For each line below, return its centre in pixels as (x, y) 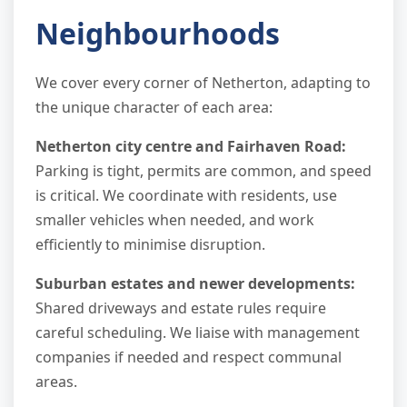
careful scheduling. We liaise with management (198, 332)
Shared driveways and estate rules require (181, 308)
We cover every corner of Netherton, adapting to (203, 82)
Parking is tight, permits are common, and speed (203, 170)
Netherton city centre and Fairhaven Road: (191, 146)
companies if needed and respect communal (189, 357)
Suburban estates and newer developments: (195, 283)
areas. (56, 381)
